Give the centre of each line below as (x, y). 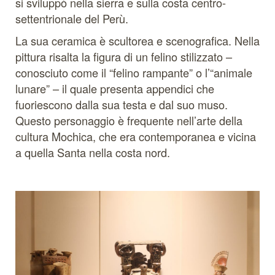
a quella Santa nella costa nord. (93, 152)
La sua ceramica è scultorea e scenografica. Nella (137, 41)
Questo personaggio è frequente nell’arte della (129, 120)
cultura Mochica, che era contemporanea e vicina (136, 136)
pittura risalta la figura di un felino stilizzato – (124, 56)
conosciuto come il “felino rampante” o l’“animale (134, 72)
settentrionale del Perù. (72, 18)
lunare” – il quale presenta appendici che (115, 88)
